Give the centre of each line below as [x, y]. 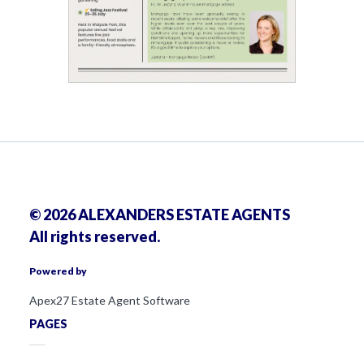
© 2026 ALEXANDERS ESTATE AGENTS [160, 215]
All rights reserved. [95, 237]
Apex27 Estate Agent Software [110, 301]
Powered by [59, 271]
